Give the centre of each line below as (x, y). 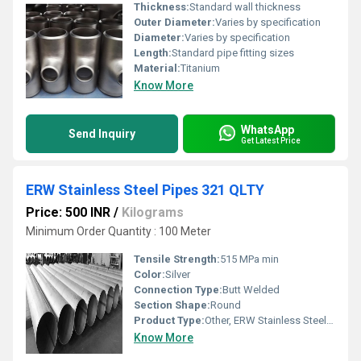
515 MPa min (249, 259)
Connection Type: (178, 290)
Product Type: (169, 320)
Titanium (200, 68)
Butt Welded (251, 290)
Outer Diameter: (174, 22)
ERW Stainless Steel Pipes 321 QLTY (145, 190)
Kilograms (153, 212)
